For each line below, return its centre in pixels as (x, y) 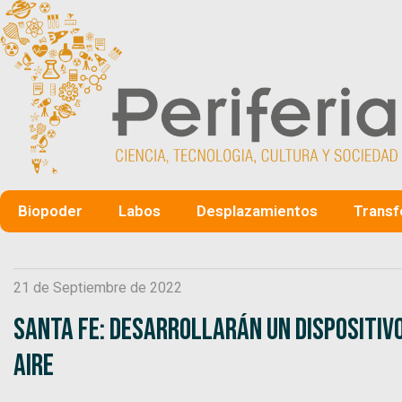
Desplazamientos (257, 210)
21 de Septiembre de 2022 (98, 287)
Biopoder (50, 210)
